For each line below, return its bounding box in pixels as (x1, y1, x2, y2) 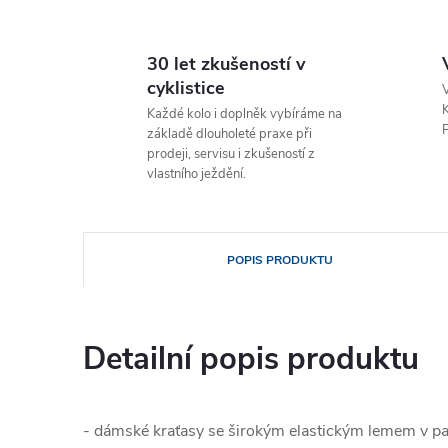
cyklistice (147, 76, 225, 100)
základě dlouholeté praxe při (147, 125, 312, 143)
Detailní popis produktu (83, 338, 419, 380)
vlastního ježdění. (147, 165, 246, 183)
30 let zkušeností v (147, 52, 305, 76)
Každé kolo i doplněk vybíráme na (147, 105, 342, 123)
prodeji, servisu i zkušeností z (147, 145, 315, 163)
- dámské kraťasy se (83, 420, 224, 442)
